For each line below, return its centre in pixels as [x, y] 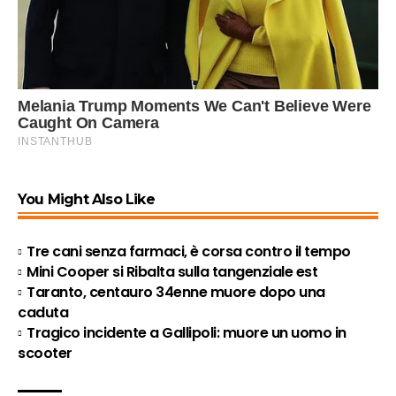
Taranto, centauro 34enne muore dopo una [176, 293]
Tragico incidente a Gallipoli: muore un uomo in [187, 333]
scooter [45, 354]
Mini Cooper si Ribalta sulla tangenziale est [172, 272]
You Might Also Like [86, 200]
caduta [43, 313]
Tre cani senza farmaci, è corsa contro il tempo [189, 252]
